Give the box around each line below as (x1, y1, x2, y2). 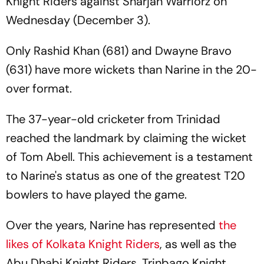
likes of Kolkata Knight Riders (6, 236, 160, 252)
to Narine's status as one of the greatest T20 (6, 168, 245, 183)
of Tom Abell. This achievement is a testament (6, 149, 253, 164)
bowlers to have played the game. (6, 187, 187, 202)
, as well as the (160, 236, 236, 252)
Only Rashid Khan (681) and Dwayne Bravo (6, 43, 232, 58)
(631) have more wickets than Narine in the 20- (6, 62, 257, 77)
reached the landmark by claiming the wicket (6, 130, 246, 146)
